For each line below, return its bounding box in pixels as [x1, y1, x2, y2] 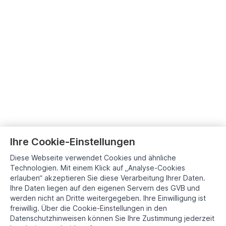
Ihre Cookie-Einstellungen [10, 136, 135, 148]
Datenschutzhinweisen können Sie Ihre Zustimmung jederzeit [10, 214, 214, 222]
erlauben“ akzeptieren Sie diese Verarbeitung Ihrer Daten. [10, 174, 205, 182]
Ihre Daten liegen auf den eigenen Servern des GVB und [10, 184, 200, 192]
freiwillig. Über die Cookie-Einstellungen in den [10, 204, 167, 212]
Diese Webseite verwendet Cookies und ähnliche [10, 153, 176, 162]
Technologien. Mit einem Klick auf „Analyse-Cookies [10, 163, 185, 172]
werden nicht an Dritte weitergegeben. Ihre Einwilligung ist [10, 194, 206, 202]
